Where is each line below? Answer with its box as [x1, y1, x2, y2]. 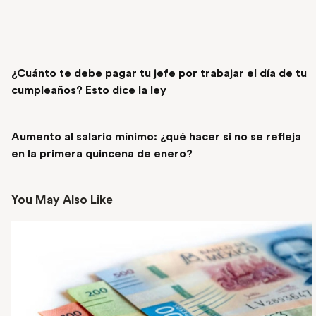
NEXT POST [11, 114, 62, 123]
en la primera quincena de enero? [11, 147, 193, 159]
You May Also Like [11, 193, 113, 206]
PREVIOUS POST [26, 51, 97, 61]
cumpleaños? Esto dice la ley [11, 85, 169, 97]
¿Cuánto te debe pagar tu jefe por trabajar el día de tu [11, 68, 307, 80]
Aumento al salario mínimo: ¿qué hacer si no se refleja [11, 130, 301, 142]
